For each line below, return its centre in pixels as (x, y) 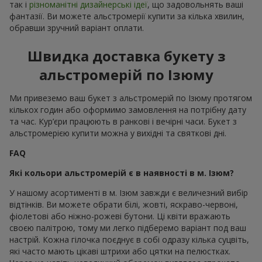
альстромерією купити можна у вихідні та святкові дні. (118, 133)
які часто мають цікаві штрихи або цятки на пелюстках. (120, 251)
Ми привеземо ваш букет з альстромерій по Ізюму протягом (131, 98)
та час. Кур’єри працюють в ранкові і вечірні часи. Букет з (123, 121)
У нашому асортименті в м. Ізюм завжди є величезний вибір (129, 192)
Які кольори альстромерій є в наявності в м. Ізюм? (122, 173)
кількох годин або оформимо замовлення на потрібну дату (128, 109)
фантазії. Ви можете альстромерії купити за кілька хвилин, (127, 16)
